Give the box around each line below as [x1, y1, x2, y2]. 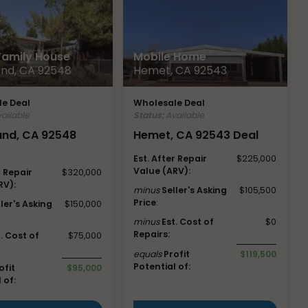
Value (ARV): [133, 164, 191, 177]
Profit [164, 247, 190, 260]
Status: [133, 109, 164, 121]
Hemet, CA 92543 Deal [133, 126, 259, 143]
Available [164, 109, 205, 121]
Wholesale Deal [133, 96, 206, 109]
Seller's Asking [162, 184, 228, 196]
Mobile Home [133, 48, 207, 65]
